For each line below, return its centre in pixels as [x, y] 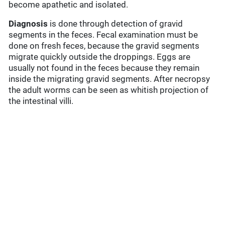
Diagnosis [28, 24]
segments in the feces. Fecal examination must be [103, 35]
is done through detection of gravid [116, 24]
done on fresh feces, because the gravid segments [104, 46]
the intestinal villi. [41, 101]
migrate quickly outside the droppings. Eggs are [100, 57]
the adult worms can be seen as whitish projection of [109, 90]
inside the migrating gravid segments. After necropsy [109, 79]
